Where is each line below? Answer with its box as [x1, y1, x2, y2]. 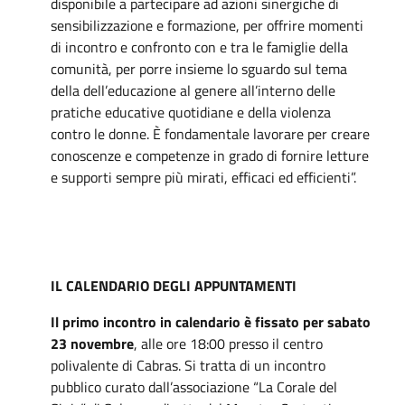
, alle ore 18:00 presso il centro [134, 332, 323, 354]
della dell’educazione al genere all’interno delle [51, 79, 335, 101]
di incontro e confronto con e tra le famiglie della [51, 35, 348, 58]
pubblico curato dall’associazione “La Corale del [51, 375, 337, 398]
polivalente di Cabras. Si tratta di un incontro [51, 353, 325, 376]
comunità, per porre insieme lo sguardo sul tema [51, 57, 347, 80]
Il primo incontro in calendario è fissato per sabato [51, 310, 371, 333]
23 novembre [51, 332, 134, 354]
